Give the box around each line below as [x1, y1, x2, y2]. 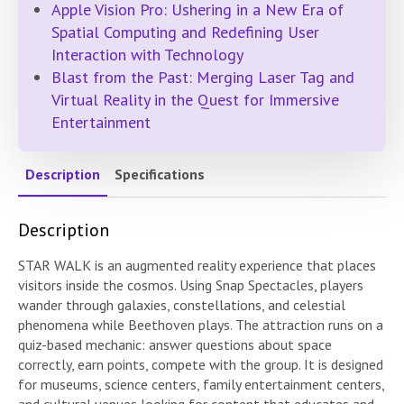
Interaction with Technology [51, 43, 243, 65]
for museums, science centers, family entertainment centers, [18, 374, 384, 393]
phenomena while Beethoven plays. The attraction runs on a [18, 315, 383, 334]
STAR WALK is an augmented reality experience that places [18, 255, 376, 274]
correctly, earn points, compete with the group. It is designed [18, 354, 383, 373]
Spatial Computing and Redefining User [51, 21, 319, 42]
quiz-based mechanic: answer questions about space [18, 335, 332, 353]
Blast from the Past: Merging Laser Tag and [51, 66, 354, 87]
